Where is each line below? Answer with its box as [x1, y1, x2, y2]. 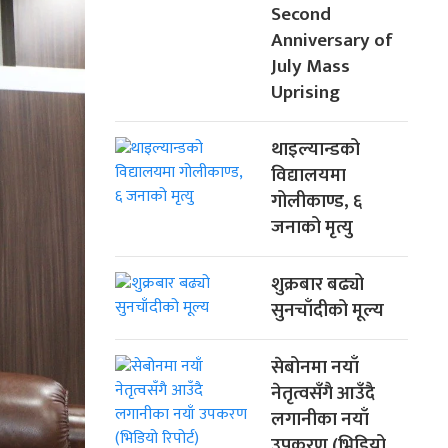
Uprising [271, 77, 341, 109]
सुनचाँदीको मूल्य [271, 295, 385, 327]
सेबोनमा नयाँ [271, 352, 360, 384]
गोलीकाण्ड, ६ [271, 186, 363, 218]
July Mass [271, 51, 351, 83]
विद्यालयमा [271, 160, 347, 192]
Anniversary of [271, 25, 394, 57]
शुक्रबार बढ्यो [271, 269, 365, 301]
